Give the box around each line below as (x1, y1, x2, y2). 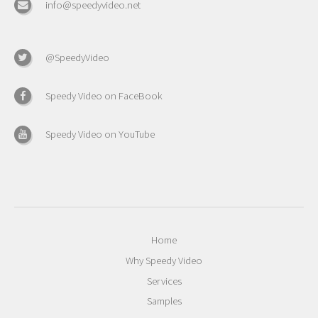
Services (146, 274, 182, 287)
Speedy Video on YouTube (45, 128, 155, 141)
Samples (146, 295, 182, 308)
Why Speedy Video (126, 254, 203, 268)
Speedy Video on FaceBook (45, 89, 163, 103)
